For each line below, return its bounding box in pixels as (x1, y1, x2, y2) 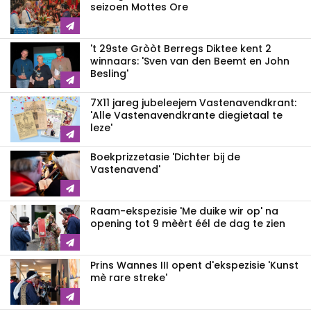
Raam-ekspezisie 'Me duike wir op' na (90, 203, 278, 218)
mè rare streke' (90, 270, 167, 285)
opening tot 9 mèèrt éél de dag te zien (90, 216, 285, 230)
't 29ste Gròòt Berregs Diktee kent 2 (90, 41, 271, 56)
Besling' (90, 66, 128, 81)
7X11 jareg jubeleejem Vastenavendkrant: (90, 95, 296, 110)
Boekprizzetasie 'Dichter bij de (90, 149, 240, 164)
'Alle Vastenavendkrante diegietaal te (90, 108, 283, 122)
